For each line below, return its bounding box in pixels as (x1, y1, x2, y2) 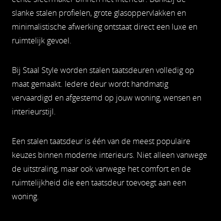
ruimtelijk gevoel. (12, 35, 72, 46)
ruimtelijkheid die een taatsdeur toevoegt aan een (12, 177, 186, 188)
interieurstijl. (12, 106, 56, 117)
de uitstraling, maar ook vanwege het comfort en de (12, 163, 191, 174)
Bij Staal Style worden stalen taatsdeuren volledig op (12, 65, 194, 75)
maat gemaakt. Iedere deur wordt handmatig (12, 78, 168, 89)
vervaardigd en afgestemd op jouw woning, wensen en (12, 92, 201, 103)
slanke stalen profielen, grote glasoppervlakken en (12, 7, 186, 18)
